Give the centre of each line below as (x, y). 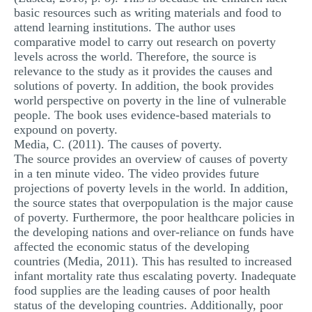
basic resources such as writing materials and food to (148, 13)
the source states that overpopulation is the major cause (154, 203)
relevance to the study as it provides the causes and (143, 71)
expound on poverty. (66, 130)
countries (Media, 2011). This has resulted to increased (153, 261)
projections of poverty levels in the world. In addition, (151, 188)
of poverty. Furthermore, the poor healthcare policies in (154, 217)
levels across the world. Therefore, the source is (135, 56)
